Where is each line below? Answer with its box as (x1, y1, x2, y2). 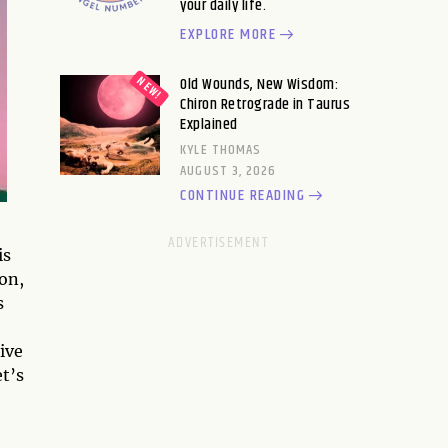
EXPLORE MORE (180, 22, 277, 47)
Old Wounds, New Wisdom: (180, 72, 339, 97)
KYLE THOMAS (180, 139, 262, 161)
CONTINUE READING (180, 183, 306, 208)
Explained (180, 112, 238, 137)
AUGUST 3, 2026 (180, 160, 277, 182)
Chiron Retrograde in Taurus (180, 92, 351, 117)
